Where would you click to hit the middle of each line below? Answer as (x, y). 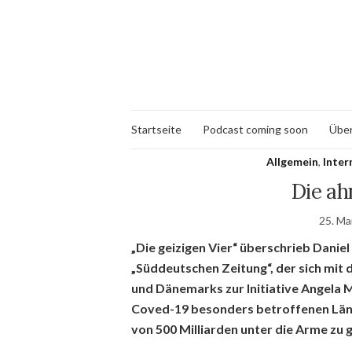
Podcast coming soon (255, 129)
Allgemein (292, 161)
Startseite (156, 129)
